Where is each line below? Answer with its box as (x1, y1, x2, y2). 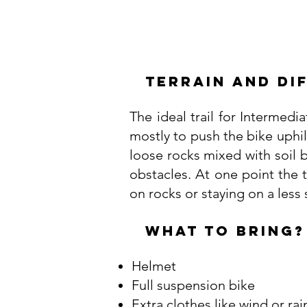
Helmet (132, 258, 176, 274)
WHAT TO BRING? (145, 222, 305, 239)
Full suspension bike (132, 277, 258, 293)
